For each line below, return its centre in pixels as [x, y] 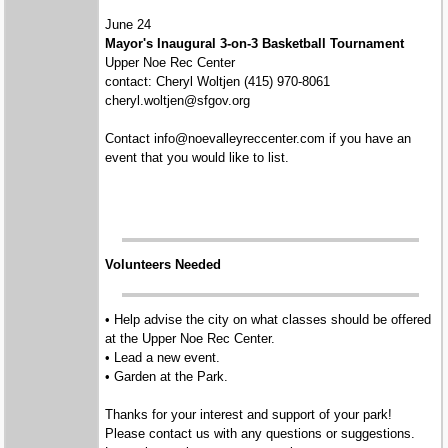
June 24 [128, 24]
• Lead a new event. [163, 358]
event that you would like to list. [197, 158]
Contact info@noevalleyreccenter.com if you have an [258, 139]
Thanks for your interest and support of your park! [249, 415]
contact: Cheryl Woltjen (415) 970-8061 [218, 81]
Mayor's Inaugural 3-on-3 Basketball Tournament [255, 43]
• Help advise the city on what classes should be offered [268, 320]
